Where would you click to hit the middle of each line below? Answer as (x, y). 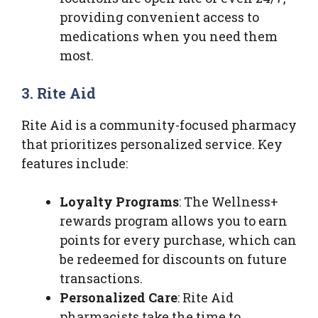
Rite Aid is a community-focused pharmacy (159, 125)
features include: (75, 163)
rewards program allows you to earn (174, 220)
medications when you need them (169, 36)
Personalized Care (119, 297)
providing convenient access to (159, 17)
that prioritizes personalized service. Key (152, 144)
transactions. (101, 278)
